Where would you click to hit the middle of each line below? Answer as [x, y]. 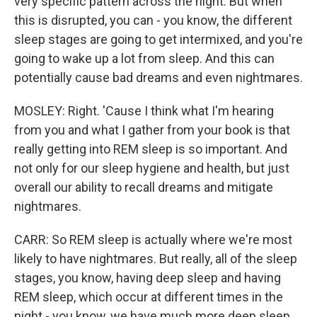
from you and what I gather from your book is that [152, 130]
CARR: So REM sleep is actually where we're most [153, 240]
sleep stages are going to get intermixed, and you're [158, 39]
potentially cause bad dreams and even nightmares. [158, 77]
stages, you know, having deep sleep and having [148, 278]
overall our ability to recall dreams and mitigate [144, 187]
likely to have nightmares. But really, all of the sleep [156, 259]
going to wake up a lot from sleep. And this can [144, 58]
